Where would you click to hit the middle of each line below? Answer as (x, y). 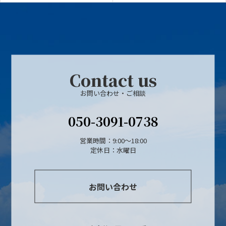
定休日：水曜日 (113, 150)
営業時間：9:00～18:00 (113, 140)
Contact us (113, 79)
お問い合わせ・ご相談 (113, 93)
